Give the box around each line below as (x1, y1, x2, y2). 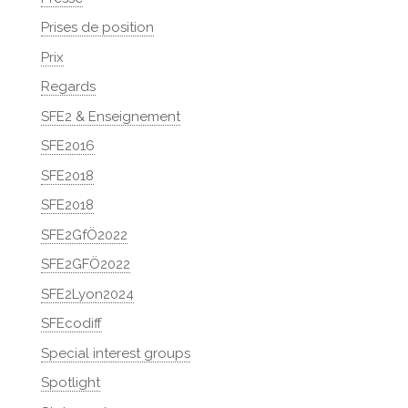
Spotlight (40, 374, 100, 391)
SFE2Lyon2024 (40, 285, 134, 302)
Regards (40, 78, 96, 95)
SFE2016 (40, 138, 95, 154)
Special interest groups (40, 344, 190, 362)
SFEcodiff (40, 315, 102, 331)
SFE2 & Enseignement (40, 107, 180, 125)
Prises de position (40, 19, 154, 36)
